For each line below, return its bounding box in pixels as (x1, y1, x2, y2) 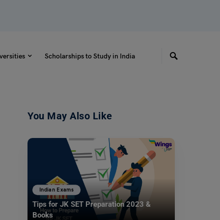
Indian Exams (39, 186, 74, 193)
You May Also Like (27, 110, 112, 122)
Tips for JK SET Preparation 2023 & (32, 200, 151, 209)
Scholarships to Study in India (44, 52, 135, 60)
